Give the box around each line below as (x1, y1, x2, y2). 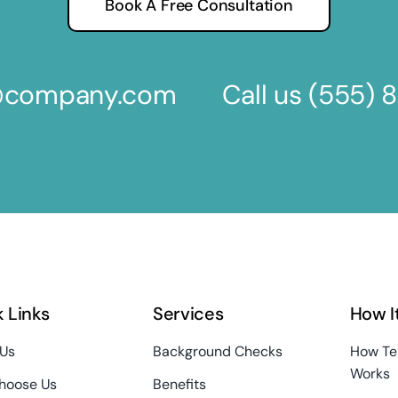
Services (152, 301, 224, 325)
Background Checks (152, 341, 283, 361)
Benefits (152, 374, 206, 394)
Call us (221, 77, 309, 113)
